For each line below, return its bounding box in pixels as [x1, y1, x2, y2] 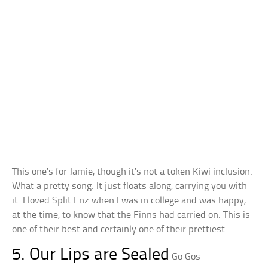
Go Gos [172, 252, 201, 263]
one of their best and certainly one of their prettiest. [12, 224, 228, 235]
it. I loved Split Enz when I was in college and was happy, [12, 196, 246, 206]
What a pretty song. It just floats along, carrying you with [12, 181, 248, 192]
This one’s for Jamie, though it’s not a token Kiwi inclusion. [12, 167, 253, 178]
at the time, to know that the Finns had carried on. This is [12, 210, 251, 221]
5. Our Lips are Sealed [12, 246, 170, 264]
